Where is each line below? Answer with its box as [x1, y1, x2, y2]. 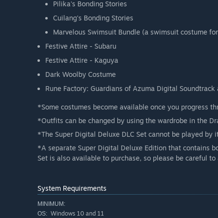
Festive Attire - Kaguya [45, 56, 118, 65]
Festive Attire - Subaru [45, 42, 116, 51]
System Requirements [37, 184, 107, 193]
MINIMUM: [37, 200, 65, 208]
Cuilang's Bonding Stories [53, 14, 133, 22]
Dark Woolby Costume [45, 70, 116, 79]
